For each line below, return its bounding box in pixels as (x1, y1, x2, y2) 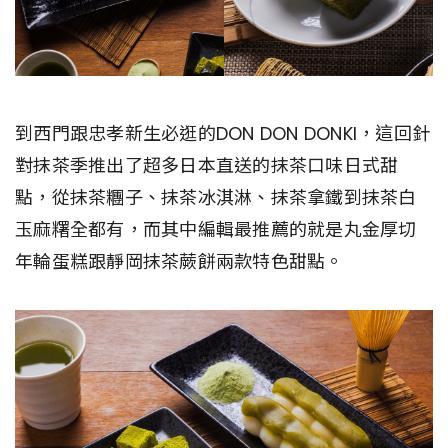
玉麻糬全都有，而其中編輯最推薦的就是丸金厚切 (15, 216, 417, 242)
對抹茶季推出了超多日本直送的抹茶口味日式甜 (15, 152, 399, 178)
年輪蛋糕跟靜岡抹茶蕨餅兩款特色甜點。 (15, 248, 344, 274)
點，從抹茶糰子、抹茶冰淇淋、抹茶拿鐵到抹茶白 (15, 184, 417, 210)
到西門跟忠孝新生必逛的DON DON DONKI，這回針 (15, 120, 430, 146)
